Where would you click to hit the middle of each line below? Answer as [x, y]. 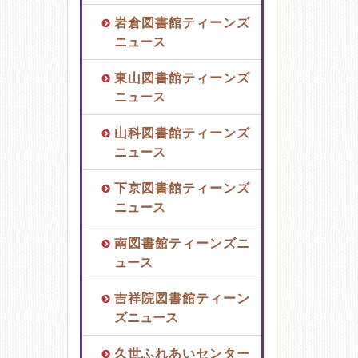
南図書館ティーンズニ [181, 243]
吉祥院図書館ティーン [181, 298]
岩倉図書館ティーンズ [181, 22]
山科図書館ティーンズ [181, 133]
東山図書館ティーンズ [181, 78]
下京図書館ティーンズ [181, 188]
